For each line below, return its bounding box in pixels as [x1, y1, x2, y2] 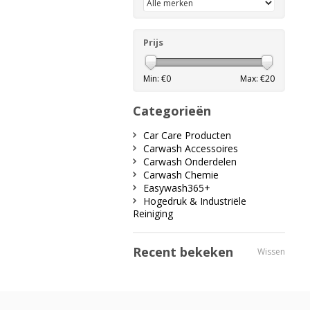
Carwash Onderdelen [143, 155, 237, 168]
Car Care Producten [143, 129, 231, 142]
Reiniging [133, 207, 173, 220]
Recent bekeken [133, 244, 233, 260]
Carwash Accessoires [143, 142, 238, 155]
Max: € [240, 73, 265, 84]
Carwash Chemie [143, 168, 219, 181]
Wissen [257, 246, 285, 257]
